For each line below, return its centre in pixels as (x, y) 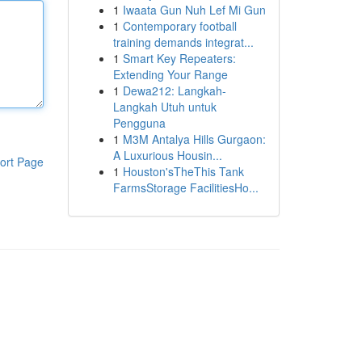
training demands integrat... (183, 42)
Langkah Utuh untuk (164, 107)
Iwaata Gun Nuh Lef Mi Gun (194, 10)
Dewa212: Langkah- (174, 90)
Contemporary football (179, 26)
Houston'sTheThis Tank (183, 171)
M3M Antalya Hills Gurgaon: (194, 139)
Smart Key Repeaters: (179, 58)
